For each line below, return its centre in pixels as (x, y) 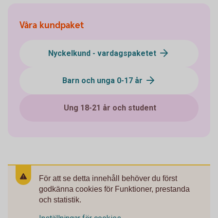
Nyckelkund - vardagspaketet (103, 53)
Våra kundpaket (52, 25)
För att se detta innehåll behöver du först (108, 178)
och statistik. (60, 200)
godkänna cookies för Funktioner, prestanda (114, 189)
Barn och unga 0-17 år (103, 80)
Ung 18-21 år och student (110, 108)
